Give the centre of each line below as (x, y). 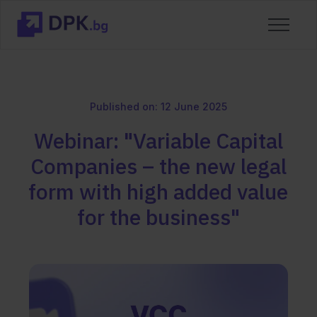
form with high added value (158, 191)
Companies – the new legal (158, 166)
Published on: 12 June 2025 (158, 106)
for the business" (158, 217)
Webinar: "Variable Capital (158, 140)
